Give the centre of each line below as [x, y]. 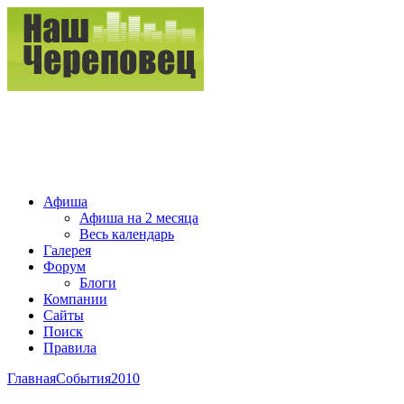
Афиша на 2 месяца [139, 218]
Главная [32, 378]
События [83, 378]
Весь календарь [127, 234]
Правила [70, 348]
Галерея [67, 250]
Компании [75, 299]
